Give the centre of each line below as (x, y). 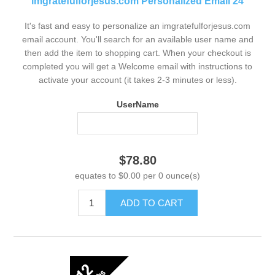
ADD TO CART (151, 203)
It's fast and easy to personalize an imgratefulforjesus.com (137, 25)
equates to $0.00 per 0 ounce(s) (137, 176)
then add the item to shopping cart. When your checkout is (137, 52)
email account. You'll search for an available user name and (137, 39)
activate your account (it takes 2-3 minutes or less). (137, 79)
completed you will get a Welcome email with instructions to (137, 66)
